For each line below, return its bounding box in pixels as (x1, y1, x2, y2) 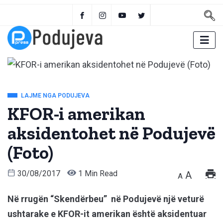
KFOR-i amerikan (7, 103, 145, 125)
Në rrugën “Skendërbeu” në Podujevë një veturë (7, 194, 204, 205)
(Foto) (7, 142, 53, 164)
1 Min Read (76, 169, 117, 179)
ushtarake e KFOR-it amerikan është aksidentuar (7, 209, 207, 220)
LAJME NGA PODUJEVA (21, 92, 90, 100)
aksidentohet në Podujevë (7, 122, 216, 144)
